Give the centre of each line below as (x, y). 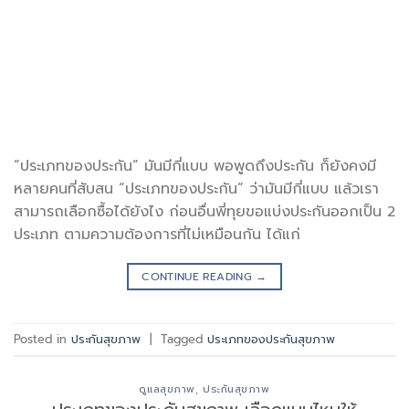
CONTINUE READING (199, 277)
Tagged (184, 339)
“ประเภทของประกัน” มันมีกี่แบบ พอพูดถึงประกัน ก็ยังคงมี (195, 167)
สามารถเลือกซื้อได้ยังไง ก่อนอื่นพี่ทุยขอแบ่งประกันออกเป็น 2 (204, 212)
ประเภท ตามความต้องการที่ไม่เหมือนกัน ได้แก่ (157, 235)
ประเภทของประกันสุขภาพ (271, 339)
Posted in (42, 339)
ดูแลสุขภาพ (167, 390)
